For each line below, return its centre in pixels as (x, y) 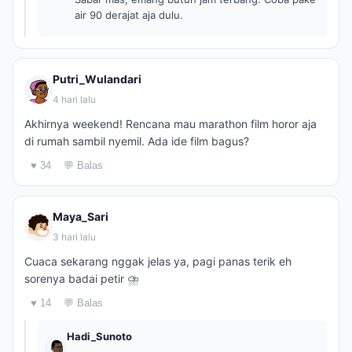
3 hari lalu (74, 237)
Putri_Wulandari (97, 79)
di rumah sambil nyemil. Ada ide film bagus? (137, 141)
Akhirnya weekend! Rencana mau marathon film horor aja (170, 124)
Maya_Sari (81, 216)
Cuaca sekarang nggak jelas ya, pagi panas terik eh (158, 261)
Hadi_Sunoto (99, 336)
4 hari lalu (74, 99)
